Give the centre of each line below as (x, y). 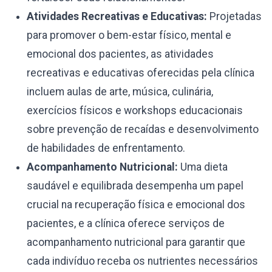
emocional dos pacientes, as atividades (120, 54)
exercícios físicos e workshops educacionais (135, 110)
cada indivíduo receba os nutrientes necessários (142, 261)
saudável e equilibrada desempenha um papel (135, 186)
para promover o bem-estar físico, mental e (129, 35)
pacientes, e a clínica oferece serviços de (126, 223)
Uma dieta (203, 167)
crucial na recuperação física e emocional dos (136, 205)
